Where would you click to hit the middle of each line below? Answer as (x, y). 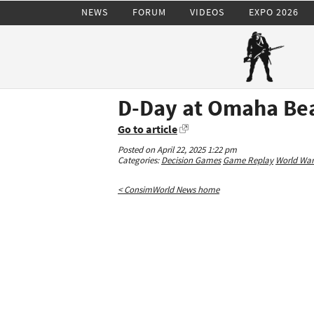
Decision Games (191, 160)
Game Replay (248, 160)
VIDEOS (207, 12)
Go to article (148, 129)
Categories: (139, 160)
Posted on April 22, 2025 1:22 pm (177, 150)
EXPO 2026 (273, 12)
